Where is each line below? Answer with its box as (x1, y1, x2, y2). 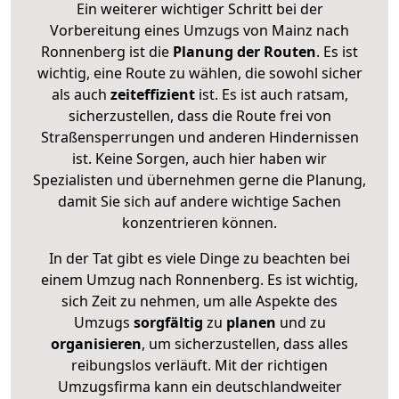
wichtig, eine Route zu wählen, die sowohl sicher (37, 63, 362, 84)
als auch (51, 85, 110, 105)
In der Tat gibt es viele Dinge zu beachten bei (49, 248, 350, 269)
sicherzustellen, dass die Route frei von (68, 106, 331, 126)
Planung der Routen (169, 42, 316, 62)
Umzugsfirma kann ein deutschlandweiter (57, 377, 342, 397)
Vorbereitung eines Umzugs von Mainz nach (50, 20, 349, 41)
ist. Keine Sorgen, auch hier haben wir (72, 149, 327, 169)
